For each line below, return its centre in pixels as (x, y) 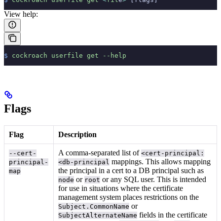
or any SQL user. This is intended (153, 180)
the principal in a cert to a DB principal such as (131, 171)
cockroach (28, 56)
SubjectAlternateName (98, 216)
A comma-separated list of (100, 153)
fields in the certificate (172, 215)
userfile (65, 56)
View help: (21, 14)
